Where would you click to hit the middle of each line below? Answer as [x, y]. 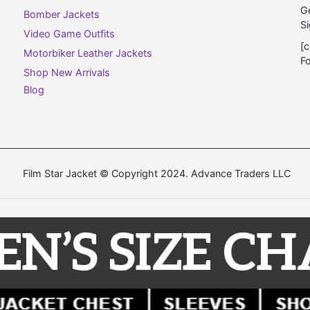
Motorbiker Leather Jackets [88, 53]
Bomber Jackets [62, 14]
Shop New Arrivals [67, 72]
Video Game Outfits [69, 33]
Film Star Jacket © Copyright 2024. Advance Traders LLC [156, 174]
